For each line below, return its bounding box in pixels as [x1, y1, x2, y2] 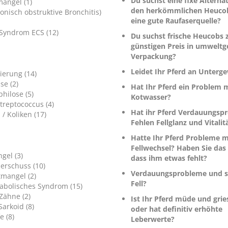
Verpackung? [130, 51, 176, 62]
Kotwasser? [130, 92, 171, 102]
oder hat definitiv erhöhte [130, 204, 222, 214]
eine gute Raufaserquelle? [130, 16, 221, 26]
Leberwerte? [130, 214, 175, 224]
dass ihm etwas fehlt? [130, 153, 207, 163]
